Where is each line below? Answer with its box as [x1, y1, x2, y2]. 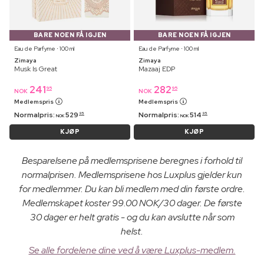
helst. [121, 225, 143, 238]
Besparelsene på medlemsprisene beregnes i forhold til [22, 154, 242, 167]
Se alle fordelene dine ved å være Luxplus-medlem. [28, 244, 236, 257]
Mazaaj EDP [138, 64, 175, 74]
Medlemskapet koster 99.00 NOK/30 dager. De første [22, 197, 242, 210]
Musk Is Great [14, 64, 57, 74]
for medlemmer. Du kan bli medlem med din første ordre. [19, 183, 245, 196]
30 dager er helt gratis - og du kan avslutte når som [29, 211, 235, 224]
